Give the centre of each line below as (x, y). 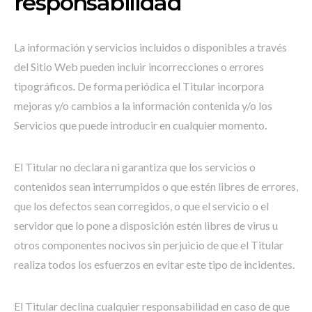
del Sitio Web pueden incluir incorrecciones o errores (139, 67)
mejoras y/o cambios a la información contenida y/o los (143, 106)
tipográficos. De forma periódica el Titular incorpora (139, 86)
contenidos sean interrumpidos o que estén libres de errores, (156, 186)
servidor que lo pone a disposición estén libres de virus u (146, 225)
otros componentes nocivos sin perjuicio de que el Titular (149, 245)
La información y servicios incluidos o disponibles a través (150, 47)
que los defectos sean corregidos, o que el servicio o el (141, 206)
